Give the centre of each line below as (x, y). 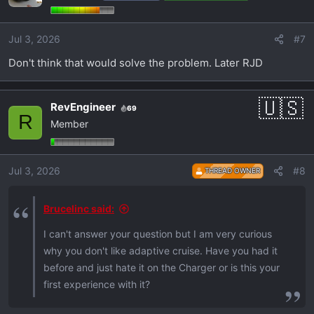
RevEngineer (83, 107)
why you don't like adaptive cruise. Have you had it (161, 251)
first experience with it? (97, 285)
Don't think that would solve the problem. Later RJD (136, 63)
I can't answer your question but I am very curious (158, 234)
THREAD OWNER (231, 171)
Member (69, 124)
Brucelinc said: (79, 209)
